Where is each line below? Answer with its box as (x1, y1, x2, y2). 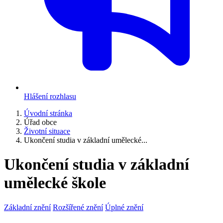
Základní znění (4, 203, 51, 212)
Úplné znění (105, 203, 143, 212)
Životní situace (24, 127, 70, 135)
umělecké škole (4, 174, 106, 192)
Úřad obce (24, 118, 57, 126)
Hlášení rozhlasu (24, 92, 76, 101)
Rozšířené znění (53, 203, 103, 212)
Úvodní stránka (24, 109, 72, 117)
